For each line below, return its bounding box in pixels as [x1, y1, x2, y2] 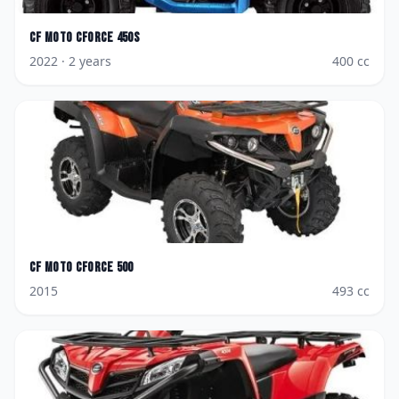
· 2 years [58, 53, 111, 69]
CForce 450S [75, 29, 141, 46]
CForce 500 [75, 259, 134, 276]
